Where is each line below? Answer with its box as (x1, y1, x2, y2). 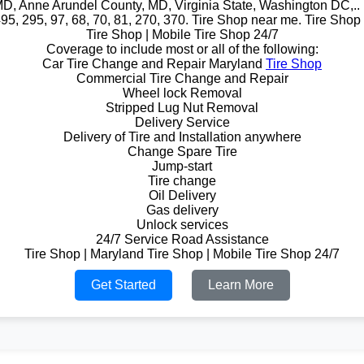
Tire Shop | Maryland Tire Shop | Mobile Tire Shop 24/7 (24, 247, 340, 261)
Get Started (90, 278, 156, 292)
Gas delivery (145, 203, 219, 217)
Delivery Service (134, 115, 230, 129)
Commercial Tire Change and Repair (76, 71, 288, 85)
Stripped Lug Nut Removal (106, 101, 258, 115)
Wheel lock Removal (122, 86, 242, 100)
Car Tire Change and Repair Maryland (42, 57, 266, 71)
